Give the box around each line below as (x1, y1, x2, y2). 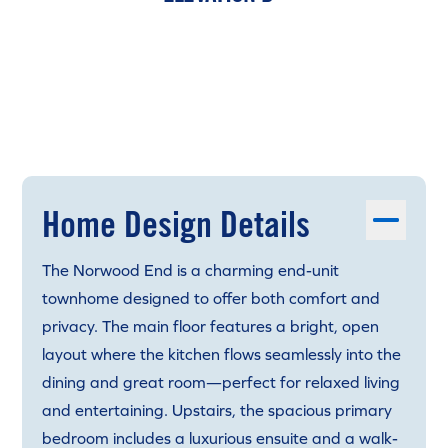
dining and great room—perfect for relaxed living (42, 372, 400, 392)
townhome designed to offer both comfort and (42, 288, 380, 308)
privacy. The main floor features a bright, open (42, 316, 379, 336)
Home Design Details (42, 202, 310, 246)
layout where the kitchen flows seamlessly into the (42, 344, 401, 364)
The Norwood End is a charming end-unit (42, 260, 339, 280)
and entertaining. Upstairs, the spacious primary (42, 400, 392, 420)
